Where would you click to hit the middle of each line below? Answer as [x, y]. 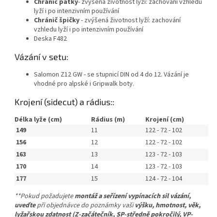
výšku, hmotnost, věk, [168, 206]
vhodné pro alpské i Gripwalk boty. [85, 84]
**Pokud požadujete [45, 196]
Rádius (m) [108, 120]
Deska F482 [50, 39]
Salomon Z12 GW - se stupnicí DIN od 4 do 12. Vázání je [111, 75]
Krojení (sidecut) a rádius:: [64, 102]
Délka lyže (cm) [38, 120]
